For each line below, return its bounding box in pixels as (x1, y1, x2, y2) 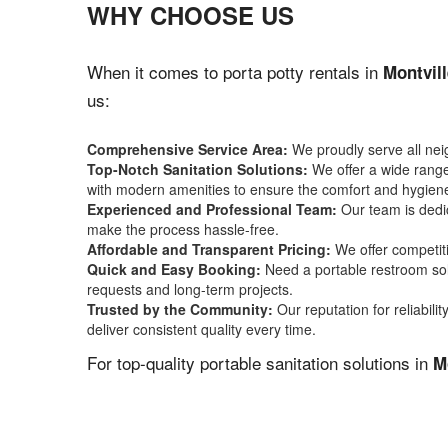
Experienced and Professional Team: (87, 199, 337, 219)
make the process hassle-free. (87, 219, 279, 239)
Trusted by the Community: (87, 299, 273, 319)
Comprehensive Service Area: (87, 139, 288, 159)
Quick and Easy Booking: (87, 259, 261, 279)
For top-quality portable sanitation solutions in (87, 350, 433, 375)
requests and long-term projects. (87, 279, 293, 299)
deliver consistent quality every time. (87, 319, 316, 339)
